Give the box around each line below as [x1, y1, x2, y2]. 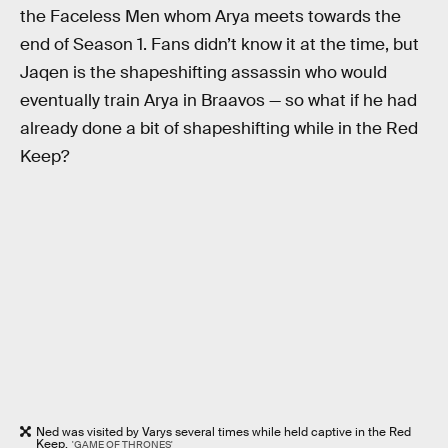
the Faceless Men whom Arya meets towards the [20, 5, 401, 27]
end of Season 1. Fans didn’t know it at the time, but [20, 33, 419, 55]
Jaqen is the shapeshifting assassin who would [20, 61, 387, 83]
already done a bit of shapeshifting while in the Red [20, 117, 418, 139]
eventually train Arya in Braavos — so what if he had [20, 89, 417, 111]
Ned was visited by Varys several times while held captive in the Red [36, 424, 411, 441]
